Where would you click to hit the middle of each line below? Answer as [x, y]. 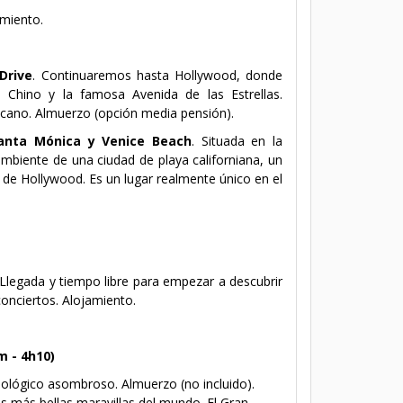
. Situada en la [237, 140]
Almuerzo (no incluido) [187, 383]
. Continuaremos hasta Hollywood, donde [158, 75]
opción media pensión [162, 112]
